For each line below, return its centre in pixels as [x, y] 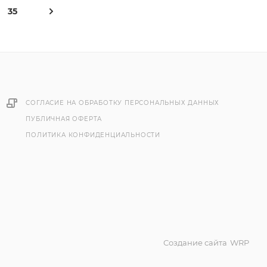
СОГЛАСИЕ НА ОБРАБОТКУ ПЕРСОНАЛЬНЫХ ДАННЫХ [123, 103]
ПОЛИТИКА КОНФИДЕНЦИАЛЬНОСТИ [93, 135]
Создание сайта [195, 243]
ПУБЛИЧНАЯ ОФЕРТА [64, 119]
